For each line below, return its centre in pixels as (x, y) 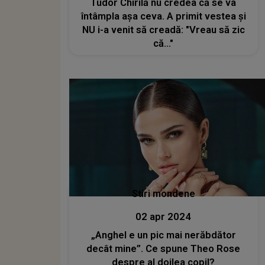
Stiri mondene (163, 194)
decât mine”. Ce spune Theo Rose (164, 249)
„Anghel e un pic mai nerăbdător (163, 235)
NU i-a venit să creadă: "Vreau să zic (163, 30)
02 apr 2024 (164, 217)
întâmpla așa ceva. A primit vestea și (163, 16)
